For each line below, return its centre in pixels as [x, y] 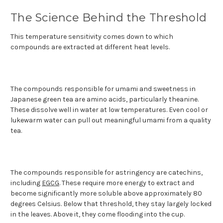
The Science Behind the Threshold [109, 17]
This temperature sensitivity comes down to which [92, 36]
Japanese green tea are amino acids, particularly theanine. [105, 99]
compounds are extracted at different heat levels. [90, 47]
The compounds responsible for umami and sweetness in [103, 89]
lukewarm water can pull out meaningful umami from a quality [111, 120]
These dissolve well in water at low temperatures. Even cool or [109, 110]
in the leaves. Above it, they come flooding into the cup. [98, 214]
